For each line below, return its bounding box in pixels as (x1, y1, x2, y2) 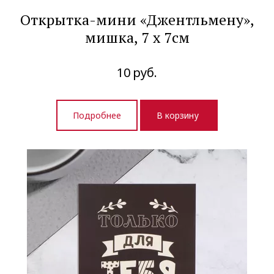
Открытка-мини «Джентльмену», (20, 10, 254, 30)
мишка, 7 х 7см (84, 28, 190, 48)
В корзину (157, 109, 201, 122)
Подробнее (73, 109, 121, 122)
